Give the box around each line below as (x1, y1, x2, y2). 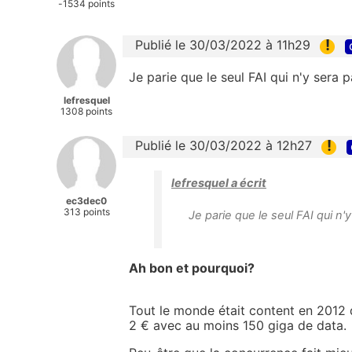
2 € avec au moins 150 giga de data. (129, 317, 346, 333)
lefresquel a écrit (171, 175, 266, 190)
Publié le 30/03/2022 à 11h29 (135, 37, 310, 53)
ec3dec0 (66, 195, 107, 207)
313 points (63, 206, 110, 218)
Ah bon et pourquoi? (129, 259, 258, 276)
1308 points (60, 105, 112, 118)
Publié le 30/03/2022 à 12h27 (135, 137, 312, 154)
